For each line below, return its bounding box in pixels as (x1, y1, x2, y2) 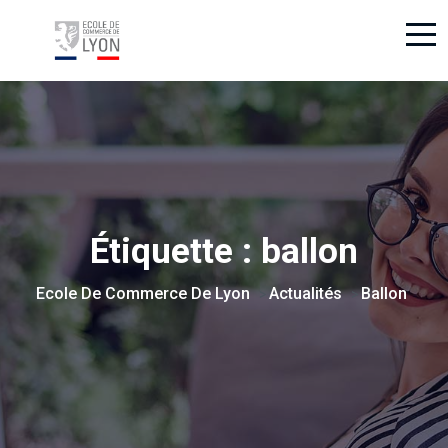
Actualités (268, 284, 342, 303)
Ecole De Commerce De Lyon (35, 284, 250, 303)
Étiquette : (90, 231, 261, 272)
